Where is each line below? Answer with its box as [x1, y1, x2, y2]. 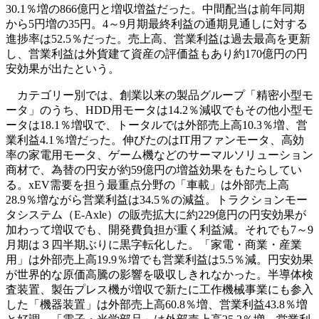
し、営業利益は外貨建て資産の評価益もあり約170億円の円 [6, 48, 308, 61]
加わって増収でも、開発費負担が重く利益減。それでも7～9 [6, 224, 313, 236]
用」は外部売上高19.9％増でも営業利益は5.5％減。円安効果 [6, 253, 313, 266]
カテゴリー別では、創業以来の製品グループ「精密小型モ [6, 89, 313, 102]
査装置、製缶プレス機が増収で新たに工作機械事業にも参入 [6, 283, 313, 296]
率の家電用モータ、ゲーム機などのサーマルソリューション [6, 149, 313, 162]
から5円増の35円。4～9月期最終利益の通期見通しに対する [6, 18, 308, 31]
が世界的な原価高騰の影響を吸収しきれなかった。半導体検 [6, 268, 313, 281]
